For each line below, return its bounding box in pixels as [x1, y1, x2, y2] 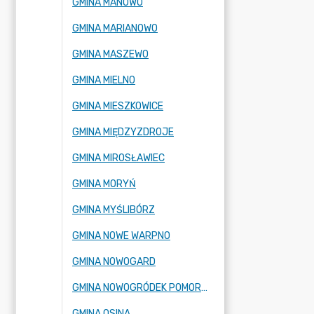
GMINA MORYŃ [72, 178, 136, 190]
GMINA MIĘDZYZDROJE [72, 126, 174, 138]
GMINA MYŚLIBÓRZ [72, 204, 155, 216]
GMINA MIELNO [72, 74, 135, 86]
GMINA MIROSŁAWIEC [72, 152, 165, 164]
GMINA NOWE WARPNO [72, 230, 170, 242]
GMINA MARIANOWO [72, 22, 158, 34]
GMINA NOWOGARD [72, 256, 156, 268]
